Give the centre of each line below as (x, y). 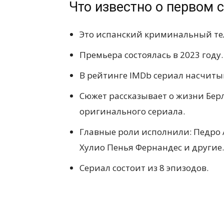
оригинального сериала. (132, 111)
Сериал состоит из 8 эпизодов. (144, 167)
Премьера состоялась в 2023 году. (151, 54)
